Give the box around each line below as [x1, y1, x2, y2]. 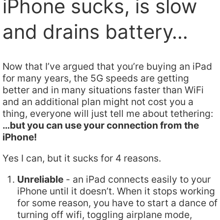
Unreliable [17, 173, 63, 185]
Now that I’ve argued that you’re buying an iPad [2, 60, 212, 72]
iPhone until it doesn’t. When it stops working [17, 185, 215, 197]
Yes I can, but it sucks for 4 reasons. [2, 152, 161, 164]
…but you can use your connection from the [2, 119, 199, 131]
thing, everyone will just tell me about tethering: [2, 107, 213, 119]
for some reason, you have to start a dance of [17, 196, 218, 209]
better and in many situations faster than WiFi [2, 83, 204, 96]
